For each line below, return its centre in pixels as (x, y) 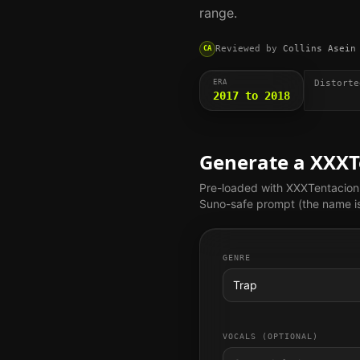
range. (218, 13)
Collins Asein (319, 48)
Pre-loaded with (243, 187)
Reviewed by (246, 48)
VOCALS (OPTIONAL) (270, 336)
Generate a (255, 162)
